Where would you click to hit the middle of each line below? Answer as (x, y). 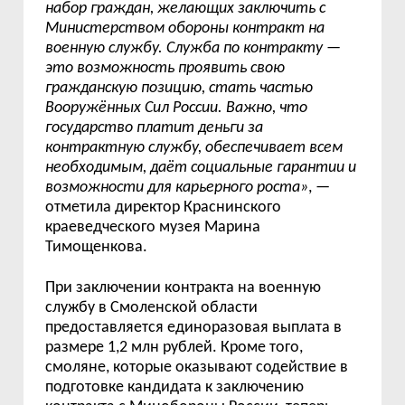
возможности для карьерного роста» (177, 188)
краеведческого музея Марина (153, 227)
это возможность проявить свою (165, 68)
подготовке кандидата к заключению (175, 387)
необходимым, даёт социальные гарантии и (201, 168)
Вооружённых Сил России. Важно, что (177, 108)
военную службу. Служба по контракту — (193, 48)
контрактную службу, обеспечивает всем (194, 148)
